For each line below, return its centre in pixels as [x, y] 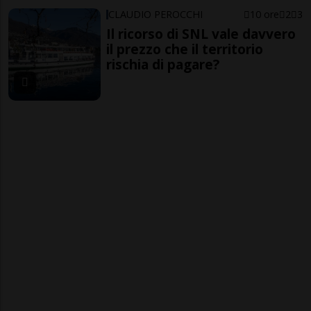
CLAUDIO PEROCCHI [156, 14]
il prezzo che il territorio [185, 49]
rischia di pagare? [163, 64]
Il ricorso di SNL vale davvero [201, 33]
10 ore [264, 14]
